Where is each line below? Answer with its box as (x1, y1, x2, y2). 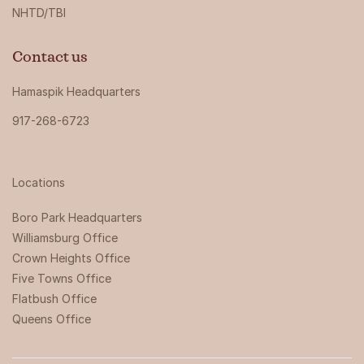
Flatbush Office (12, 291, 97, 305)
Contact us (12, 50, 88, 65)
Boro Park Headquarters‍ (12, 210, 142, 224)
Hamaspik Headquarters (12, 84, 141, 98)
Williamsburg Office (12, 230, 118, 245)
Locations (12, 175, 65, 189)
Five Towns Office (12, 271, 111, 285)
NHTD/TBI (12, 5, 66, 19)
